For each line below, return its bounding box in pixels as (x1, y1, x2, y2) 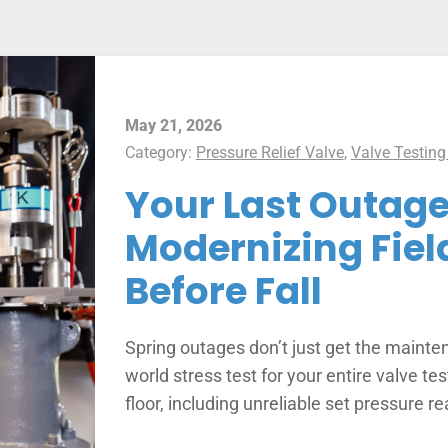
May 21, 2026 (124, 115, 222, 135)
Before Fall (124, 264, 322, 317)
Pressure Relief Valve (195, 142, 344, 162)
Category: (124, 142, 196, 162)
